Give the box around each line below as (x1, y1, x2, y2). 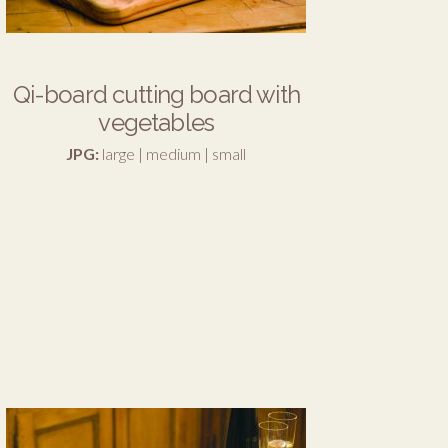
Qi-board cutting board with (12, 79, 300, 109)
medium (146, 143, 202, 163)
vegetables (98, 107, 215, 137)
